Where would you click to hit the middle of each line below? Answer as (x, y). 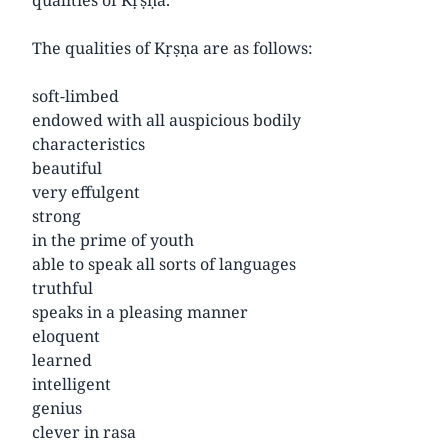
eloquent (66, 335)
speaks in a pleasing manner (140, 311)
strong (56, 215)
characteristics (88, 143)
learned (62, 359)
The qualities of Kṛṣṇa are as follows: (172, 47)
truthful (62, 287)
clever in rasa (84, 431)
